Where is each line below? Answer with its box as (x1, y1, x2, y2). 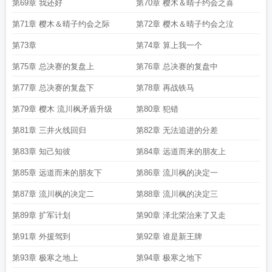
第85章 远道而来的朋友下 (12, 168, 102, 177)
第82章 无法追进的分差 (136, 126, 218, 135)
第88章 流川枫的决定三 (136, 189, 218, 199)
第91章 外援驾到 (12, 232, 70, 241)
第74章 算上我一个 (136, 41, 202, 50)
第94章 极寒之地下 (136, 253, 202, 262)
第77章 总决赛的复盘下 (12, 83, 94, 92)
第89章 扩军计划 (12, 211, 70, 220)
